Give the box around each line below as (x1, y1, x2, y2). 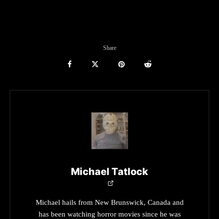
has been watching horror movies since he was (38, 210, 181, 218)
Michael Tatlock (71, 165, 148, 177)
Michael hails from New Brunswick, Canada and (35, 198, 184, 206)
